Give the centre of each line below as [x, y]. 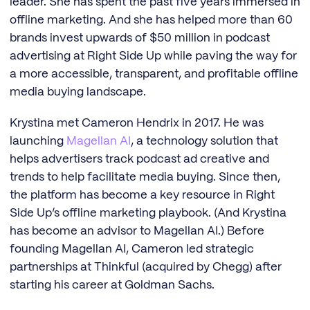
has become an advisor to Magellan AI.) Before [137, 231]
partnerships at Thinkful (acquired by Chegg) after [146, 267]
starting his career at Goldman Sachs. [112, 285]
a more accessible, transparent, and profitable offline [154, 74]
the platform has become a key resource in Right [142, 195]
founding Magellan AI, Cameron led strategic [132, 249]
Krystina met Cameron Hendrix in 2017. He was [137, 124]
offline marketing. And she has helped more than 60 [151, 20]
